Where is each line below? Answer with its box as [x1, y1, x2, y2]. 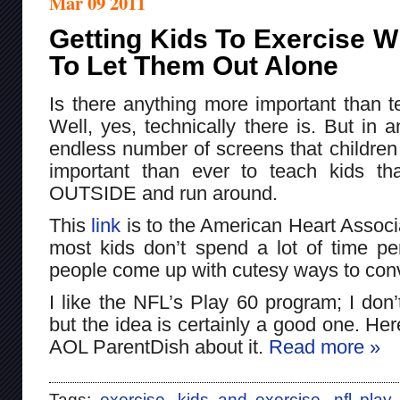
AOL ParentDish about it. [49, 336, 269, 358]
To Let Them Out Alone [49, 50, 338, 80]
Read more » [269, 336, 380, 358]
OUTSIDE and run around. [49, 182, 278, 204]
